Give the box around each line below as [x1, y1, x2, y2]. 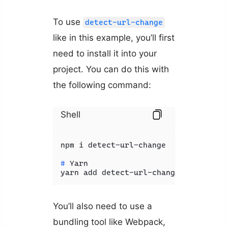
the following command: [52, 79, 151, 90]
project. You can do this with [52, 64, 169, 74]
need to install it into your [52, 48, 157, 59]
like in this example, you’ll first [52, 32, 175, 43]
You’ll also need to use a [52, 201, 152, 212]
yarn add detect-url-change [60, 167, 180, 177]
